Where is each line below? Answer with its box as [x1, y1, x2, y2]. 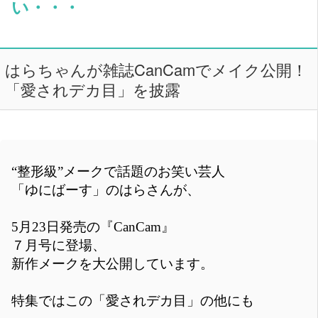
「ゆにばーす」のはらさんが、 [11, 182, 200, 197]
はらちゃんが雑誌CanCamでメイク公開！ [4, 58, 307, 81]
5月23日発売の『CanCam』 [11, 219, 175, 234]
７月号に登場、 [11, 237, 106, 253]
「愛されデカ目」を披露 [4, 78, 180, 101]
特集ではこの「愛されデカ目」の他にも [11, 292, 254, 308]
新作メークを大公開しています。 [11, 256, 214, 271]
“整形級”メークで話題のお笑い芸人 [11, 163, 225, 179]
